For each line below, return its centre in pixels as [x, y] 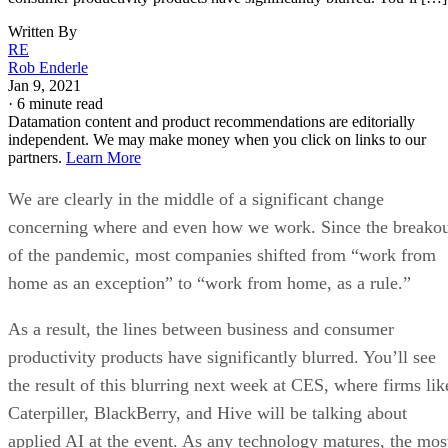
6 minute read [60, 103]
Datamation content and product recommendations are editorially [211, 121]
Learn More [103, 157]
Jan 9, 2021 [44, 85]
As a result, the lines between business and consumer [201, 328]
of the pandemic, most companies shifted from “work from [222, 254]
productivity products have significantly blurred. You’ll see [222, 356]
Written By [42, 31]
